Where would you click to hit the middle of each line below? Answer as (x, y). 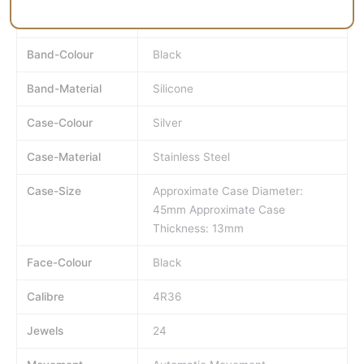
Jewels (45, 331)
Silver (168, 123)
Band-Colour (61, 55)
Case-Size (54, 191)
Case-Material (64, 157)
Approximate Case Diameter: (228, 191)
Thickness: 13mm (199, 229)
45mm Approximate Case (219, 210)
